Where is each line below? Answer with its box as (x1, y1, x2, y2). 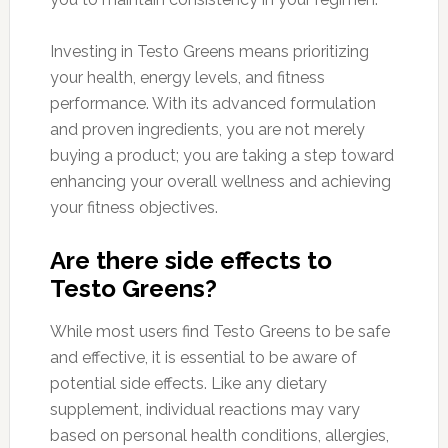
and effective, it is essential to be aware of (49, 347, 357, 367)
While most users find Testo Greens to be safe (49, 321, 390, 341)
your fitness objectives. (49, 197, 218, 217)
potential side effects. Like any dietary (49, 373, 327, 393)
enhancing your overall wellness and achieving (49, 171, 391, 191)
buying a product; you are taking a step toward (49, 145, 394, 165)
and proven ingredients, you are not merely (49, 119, 365, 139)
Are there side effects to (49, 245, 332, 275)
